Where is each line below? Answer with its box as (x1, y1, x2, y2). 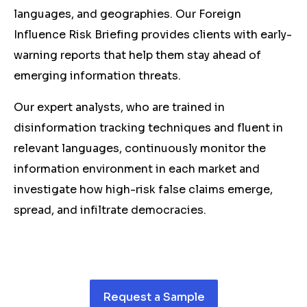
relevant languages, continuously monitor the (14, 141, 266, 156)
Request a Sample (102, 289, 205, 304)
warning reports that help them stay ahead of (14, 48, 261, 62)
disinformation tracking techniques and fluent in (14, 121, 283, 135)
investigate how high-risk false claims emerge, (14, 182, 273, 197)
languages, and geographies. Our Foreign (14, 7, 241, 21)
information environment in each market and (14, 162, 260, 176)
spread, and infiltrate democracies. (14, 203, 206, 217)
